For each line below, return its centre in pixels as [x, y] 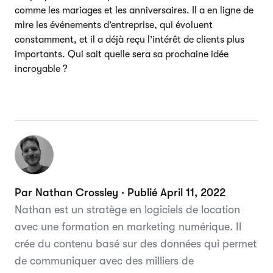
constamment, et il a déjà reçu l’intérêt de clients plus [129, 39]
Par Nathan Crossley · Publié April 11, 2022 [120, 192]
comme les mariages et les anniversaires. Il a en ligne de [134, 10]
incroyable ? [41, 69]
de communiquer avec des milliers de [104, 261]
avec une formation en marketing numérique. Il [128, 226]
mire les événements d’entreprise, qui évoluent [114, 25]
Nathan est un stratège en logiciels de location [127, 209]
